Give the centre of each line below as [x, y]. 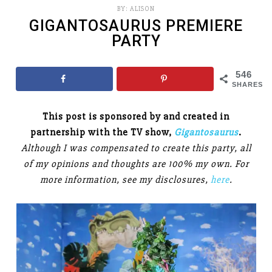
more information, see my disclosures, [125, 180]
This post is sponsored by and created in [136, 117]
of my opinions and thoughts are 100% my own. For [136, 164]
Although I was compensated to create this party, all [136, 148]
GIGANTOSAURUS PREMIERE [136, 26]
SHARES [247, 84]
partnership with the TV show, [102, 133]
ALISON [142, 9]
